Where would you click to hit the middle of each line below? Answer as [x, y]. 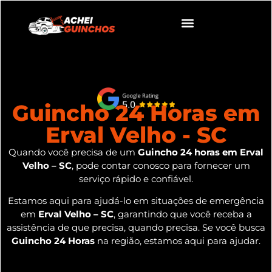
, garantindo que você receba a [182, 214]
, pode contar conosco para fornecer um [161, 165]
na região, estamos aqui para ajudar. [178, 241]
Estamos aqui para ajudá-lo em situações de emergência [136, 201]
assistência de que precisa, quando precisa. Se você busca [136, 228]
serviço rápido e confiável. [136, 179]
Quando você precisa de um [73, 152]
